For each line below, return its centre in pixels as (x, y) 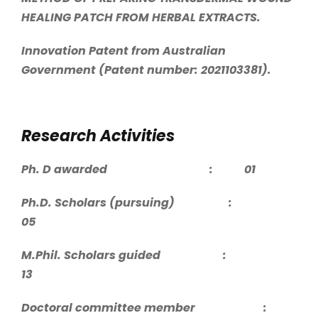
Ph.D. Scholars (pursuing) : (141, 202)
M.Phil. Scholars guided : (138, 255)
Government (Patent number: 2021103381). (146, 70)
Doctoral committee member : (158, 307)
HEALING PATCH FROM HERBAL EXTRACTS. (141, 17)
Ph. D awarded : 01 (138, 169)
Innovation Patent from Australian (124, 50)
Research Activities (98, 136)
